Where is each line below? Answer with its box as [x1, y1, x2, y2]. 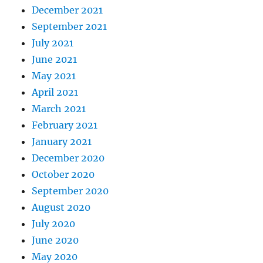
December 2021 [32, 4, 103, 16]
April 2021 [32, 86, 79, 99]
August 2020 [32, 201, 91, 214]
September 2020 [32, 185, 109, 197]
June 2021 [32, 53, 77, 66]
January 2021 [32, 136, 92, 148]
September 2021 [32, 21, 107, 33]
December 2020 [32, 152, 105, 164]
